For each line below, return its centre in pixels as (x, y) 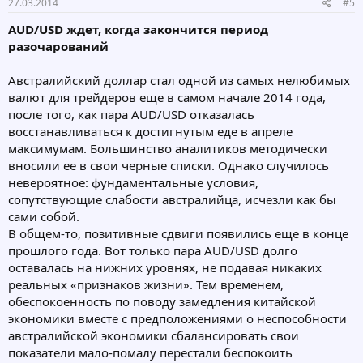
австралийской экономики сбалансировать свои (154, 336)
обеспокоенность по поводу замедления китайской (162, 302)
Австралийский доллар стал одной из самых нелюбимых (179, 81)
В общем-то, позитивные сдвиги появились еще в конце (178, 234)
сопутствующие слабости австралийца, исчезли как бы (172, 200)
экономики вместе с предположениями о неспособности (177, 319)
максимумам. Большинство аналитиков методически (168, 149)
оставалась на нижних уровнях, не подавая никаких (165, 268)
